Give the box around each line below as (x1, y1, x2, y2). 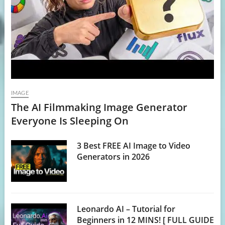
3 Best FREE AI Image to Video (77, 140, 191, 151)
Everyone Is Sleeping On (11, 114, 129, 128)
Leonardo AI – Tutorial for (77, 203, 176, 215)
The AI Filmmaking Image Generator (11, 100, 187, 114)
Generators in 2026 (77, 151, 150, 162)
